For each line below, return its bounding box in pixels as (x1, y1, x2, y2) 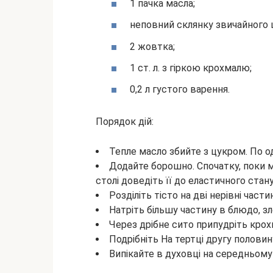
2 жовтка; (130, 40, 175, 52)
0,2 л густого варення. (130, 83, 230, 96)
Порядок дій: (96, 115, 154, 127)
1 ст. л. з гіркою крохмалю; (130, 62, 252, 74)
